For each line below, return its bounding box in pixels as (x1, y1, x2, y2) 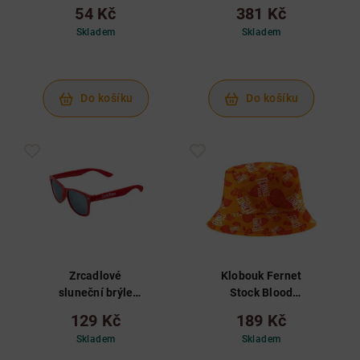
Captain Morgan (53, 303, 138, 316)
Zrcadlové (69, 269, 122, 282)
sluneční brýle (58, 286, 133, 299)
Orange (241, 303, 281, 316)
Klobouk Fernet (220, 269, 302, 282)
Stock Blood (229, 286, 293, 299)
